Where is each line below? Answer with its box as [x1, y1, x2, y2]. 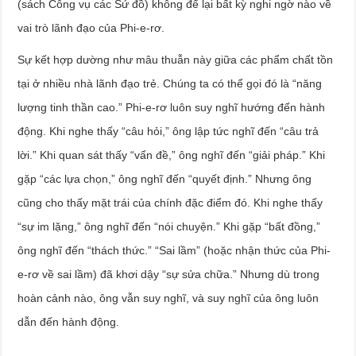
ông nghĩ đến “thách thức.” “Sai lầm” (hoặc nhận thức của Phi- [17, 243, 331, 257]
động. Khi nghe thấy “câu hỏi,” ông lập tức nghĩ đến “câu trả [17, 124, 319, 137]
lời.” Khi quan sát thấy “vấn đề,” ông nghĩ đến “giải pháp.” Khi [17, 148, 326, 161]
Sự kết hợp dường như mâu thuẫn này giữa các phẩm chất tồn [17, 52, 334, 66]
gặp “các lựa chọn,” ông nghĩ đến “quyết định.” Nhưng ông [17, 172, 312, 185]
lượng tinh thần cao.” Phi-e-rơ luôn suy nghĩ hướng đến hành [17, 100, 326, 114]
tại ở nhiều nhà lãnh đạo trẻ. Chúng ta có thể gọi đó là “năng [17, 76, 323, 90]
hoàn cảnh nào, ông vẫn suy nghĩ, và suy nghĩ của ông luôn [17, 291, 319, 304]
